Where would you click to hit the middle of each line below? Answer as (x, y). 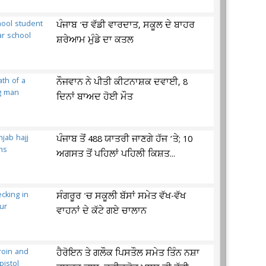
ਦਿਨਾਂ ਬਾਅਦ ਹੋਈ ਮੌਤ (95, 97)
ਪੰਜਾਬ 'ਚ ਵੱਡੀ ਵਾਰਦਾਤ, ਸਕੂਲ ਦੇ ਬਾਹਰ (126, 26)
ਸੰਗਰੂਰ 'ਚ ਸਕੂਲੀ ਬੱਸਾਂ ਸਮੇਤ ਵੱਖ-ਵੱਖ (121, 197)
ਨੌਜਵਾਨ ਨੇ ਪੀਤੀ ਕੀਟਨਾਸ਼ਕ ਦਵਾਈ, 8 (122, 83)
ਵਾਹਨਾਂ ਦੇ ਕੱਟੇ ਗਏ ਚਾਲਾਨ (102, 211)
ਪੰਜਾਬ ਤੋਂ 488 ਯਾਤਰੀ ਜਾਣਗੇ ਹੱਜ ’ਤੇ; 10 (125, 140)
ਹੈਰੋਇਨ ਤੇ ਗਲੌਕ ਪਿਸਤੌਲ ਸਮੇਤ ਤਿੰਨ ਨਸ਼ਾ (128, 254)
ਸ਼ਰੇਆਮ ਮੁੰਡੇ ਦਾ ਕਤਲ (95, 40)
